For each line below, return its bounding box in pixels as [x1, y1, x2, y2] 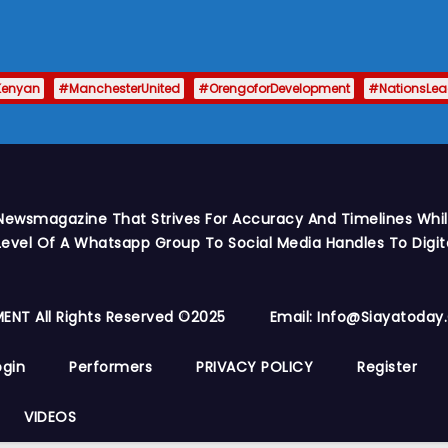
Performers [69, 357, 152, 377]
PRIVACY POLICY [196, 357, 313, 377]
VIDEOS [24, 407, 76, 427]
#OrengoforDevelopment [198, 80, 350, 97]
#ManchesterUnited [58, 80, 180, 97]
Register [357, 357, 417, 377]
